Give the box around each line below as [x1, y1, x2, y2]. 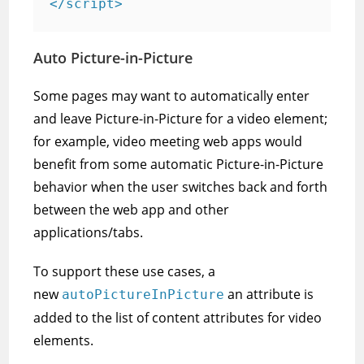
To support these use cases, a [33, 262, 216, 280]
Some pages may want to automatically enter [33, 87, 310, 105]
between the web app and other [33, 201, 230, 219]
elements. [33, 331, 94, 349]
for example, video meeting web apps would [33, 132, 303, 150]
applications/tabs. [33, 223, 144, 241]
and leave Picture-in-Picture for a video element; [33, 110, 328, 128]
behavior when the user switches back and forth [33, 178, 328, 196]
